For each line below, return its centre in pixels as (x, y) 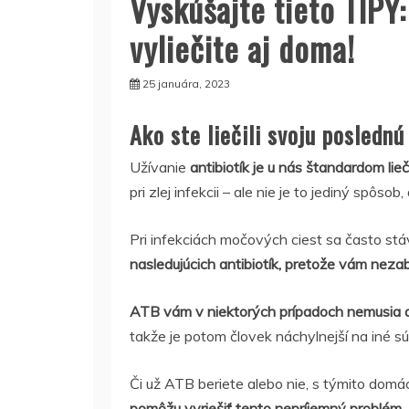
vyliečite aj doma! (242, 48)
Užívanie (158, 167)
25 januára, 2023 (186, 84)
